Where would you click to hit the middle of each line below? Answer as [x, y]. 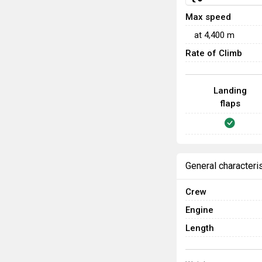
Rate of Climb [214, 53]
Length [200, 228]
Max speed [208, 17]
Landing [230, 91]
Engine [199, 210]
